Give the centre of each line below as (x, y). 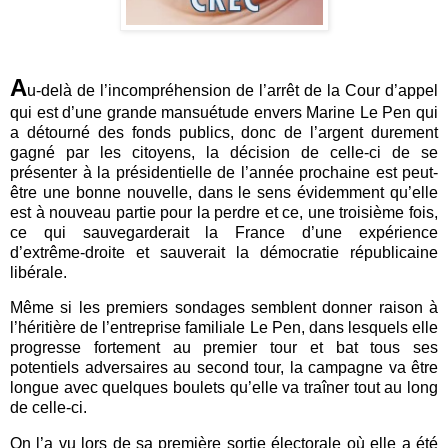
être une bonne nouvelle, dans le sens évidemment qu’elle (224, 192)
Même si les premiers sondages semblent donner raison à (224, 308)
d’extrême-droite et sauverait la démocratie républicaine (224, 252)
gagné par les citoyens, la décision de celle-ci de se (224, 152)
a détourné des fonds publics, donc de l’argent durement (224, 132)
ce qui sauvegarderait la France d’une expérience (224, 232)
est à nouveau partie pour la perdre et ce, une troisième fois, (224, 212)
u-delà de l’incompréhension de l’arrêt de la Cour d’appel (232, 90)
